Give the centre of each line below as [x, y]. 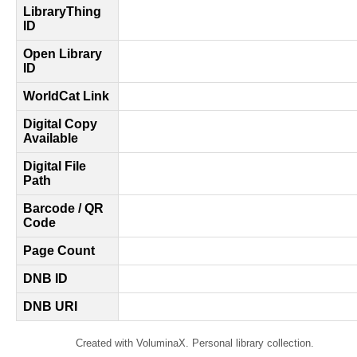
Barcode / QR [63, 208]
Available [51, 138]
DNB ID [45, 279]
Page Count [59, 251]
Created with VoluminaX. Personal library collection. [194, 343]
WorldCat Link [66, 96]
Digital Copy [60, 124]
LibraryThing [62, 12]
